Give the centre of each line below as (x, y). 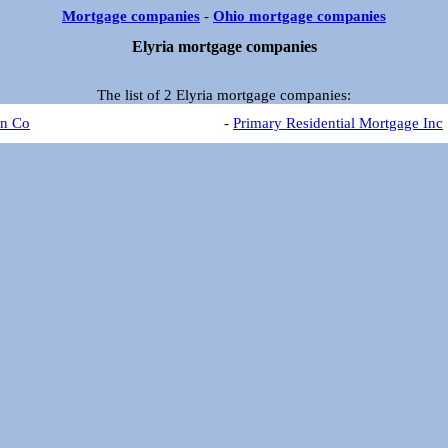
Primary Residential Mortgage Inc (338, 122)
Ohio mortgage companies (299, 16)
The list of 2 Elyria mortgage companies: (224, 94)
